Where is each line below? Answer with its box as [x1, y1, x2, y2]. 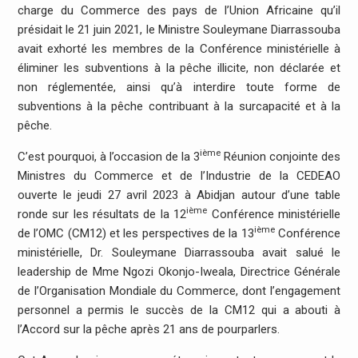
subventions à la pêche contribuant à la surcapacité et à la [17, 98, 341, 113]
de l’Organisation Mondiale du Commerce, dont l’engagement [17, 283, 341, 298]
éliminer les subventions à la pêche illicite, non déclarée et [17, 60, 341, 75]
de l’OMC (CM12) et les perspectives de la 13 [17, 225, 254, 241]
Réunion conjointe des [221, 149, 341, 164]
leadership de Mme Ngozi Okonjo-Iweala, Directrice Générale [17, 264, 341, 279]
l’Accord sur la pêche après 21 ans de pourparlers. [17, 321, 280, 336]
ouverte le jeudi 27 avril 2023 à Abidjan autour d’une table [17, 187, 341, 202]
